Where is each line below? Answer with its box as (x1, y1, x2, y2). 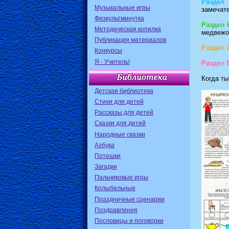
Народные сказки (95, 130, 145, 138)
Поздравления (95, 206, 138, 214)
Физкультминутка (95, 14, 144, 22)
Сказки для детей (95, 120, 146, 127)
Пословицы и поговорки (95, 217, 164, 224)
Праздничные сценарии (95, 195, 165, 203)
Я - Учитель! (95, 58, 130, 65)
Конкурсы (95, 47, 122, 55)
